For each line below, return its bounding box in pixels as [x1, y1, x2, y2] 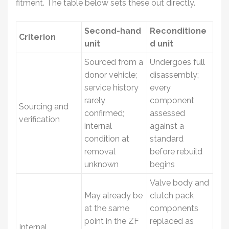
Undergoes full [150, 57, 205, 67]
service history [84, 82, 139, 93]
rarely [84, 95, 105, 105]
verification [19, 114, 60, 124]
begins [150, 159, 175, 169]
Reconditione [150, 26, 207, 36]
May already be [84, 190, 143, 200]
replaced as [150, 216, 194, 226]
